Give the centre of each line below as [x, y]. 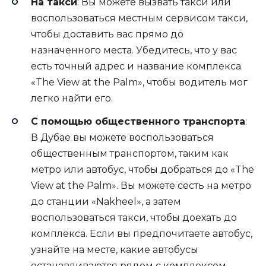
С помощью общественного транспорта [138, 121]
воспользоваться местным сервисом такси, [139, 18]
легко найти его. [72, 99]
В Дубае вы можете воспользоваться [122, 137]
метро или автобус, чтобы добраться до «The [142, 169]
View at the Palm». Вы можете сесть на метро [141, 185]
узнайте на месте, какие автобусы [115, 249]
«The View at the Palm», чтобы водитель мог [139, 83]
